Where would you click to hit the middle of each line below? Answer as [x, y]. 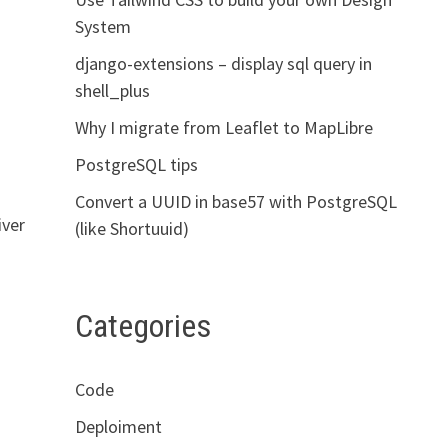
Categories [142, 325]
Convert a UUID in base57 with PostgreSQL [235, 201]
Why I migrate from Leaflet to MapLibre [223, 127]
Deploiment [118, 427]
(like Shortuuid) [131, 228]
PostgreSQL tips [136, 164]
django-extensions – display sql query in [223, 63]
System [102, 26]
